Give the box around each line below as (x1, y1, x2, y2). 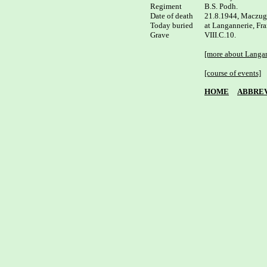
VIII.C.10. (204, 30, 236, 39)
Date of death (150, 11, 193, 20)
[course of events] (204, 69, 261, 77)
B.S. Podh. (204, 2, 238, 11)
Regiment (150, 2, 182, 11)
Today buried (150, 21, 193, 30)
